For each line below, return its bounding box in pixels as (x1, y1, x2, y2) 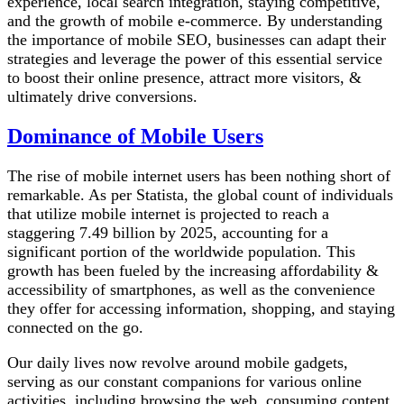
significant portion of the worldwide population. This (7, 243, 355, 261)
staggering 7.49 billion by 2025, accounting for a (7, 224, 328, 242)
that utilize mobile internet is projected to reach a (7, 205, 329, 223)
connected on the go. (7, 318, 143, 336)
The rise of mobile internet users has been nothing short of (7, 167, 390, 185)
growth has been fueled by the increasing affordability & (7, 262, 379, 280)
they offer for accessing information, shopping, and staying (7, 299, 395, 317)
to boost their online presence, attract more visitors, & (7, 69, 362, 87)
